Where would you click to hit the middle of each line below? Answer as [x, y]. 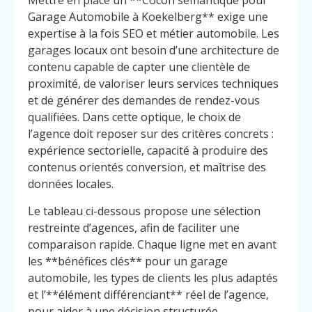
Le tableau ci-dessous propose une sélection [144, 211]
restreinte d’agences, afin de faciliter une [134, 227]
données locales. [71, 184]
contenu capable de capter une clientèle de [139, 67]
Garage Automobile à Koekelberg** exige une [148, 17]
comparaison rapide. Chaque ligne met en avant [152, 244]
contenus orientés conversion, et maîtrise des [147, 167]
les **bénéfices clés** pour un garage [128, 261]
